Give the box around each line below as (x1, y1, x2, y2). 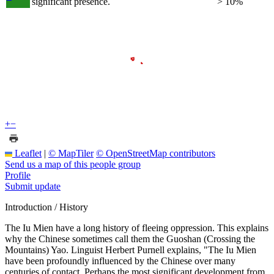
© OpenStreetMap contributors (96, 147, 215, 158)
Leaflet (12, 147, 42, 158)
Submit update (5, 180, 61, 191)
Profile (5, 169, 31, 180)
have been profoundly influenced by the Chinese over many (5, 255, 235, 266)
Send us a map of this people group (5, 158, 141, 169)
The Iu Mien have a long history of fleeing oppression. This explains (5, 222, 268, 233)
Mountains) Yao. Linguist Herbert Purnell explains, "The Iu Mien (5, 244, 256, 255)
